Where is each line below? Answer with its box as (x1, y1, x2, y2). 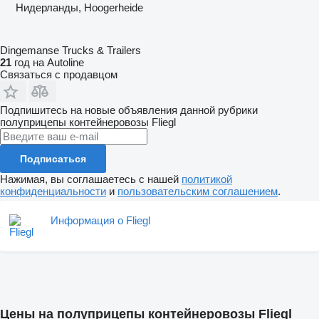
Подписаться (20, 152, 86, 164)
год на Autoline (11, 56, 84, 68)
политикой (182, 172, 232, 185)
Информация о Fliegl (51, 214, 150, 226)
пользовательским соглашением (117, 184, 278, 197)
